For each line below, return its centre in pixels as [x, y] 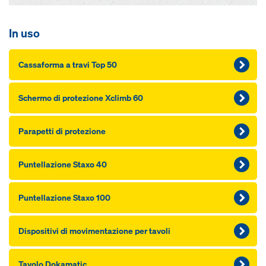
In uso [24, 33]
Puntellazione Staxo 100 [64, 197]
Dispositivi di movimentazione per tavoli [94, 231]
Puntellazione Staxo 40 [63, 164]
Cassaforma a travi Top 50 [68, 64]
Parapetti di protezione [62, 131]
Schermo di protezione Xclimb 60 [81, 98]
